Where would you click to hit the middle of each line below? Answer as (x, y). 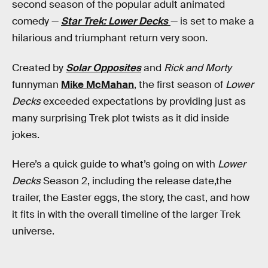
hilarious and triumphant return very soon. (110, 38)
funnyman (36, 84)
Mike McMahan (98, 84)
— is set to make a (212, 21)
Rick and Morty (198, 68)
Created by (39, 68)
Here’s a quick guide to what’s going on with (115, 165)
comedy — (35, 21)
